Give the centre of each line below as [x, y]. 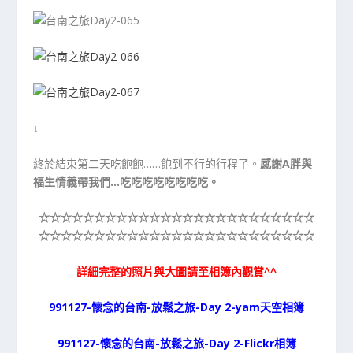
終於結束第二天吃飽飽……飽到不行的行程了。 [147, 163]
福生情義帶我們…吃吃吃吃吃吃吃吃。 [126, 181]
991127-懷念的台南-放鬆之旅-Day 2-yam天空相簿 [176, 307]
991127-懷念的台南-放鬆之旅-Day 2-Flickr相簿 [176, 343]
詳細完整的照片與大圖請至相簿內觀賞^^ [176, 271]
